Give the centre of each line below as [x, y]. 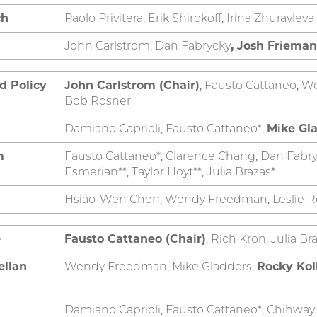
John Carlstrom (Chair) [132, 85]
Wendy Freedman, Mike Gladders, [161, 266]
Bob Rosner [98, 100]
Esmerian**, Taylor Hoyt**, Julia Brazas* [170, 171]
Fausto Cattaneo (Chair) [135, 238]
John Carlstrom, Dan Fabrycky [148, 45]
